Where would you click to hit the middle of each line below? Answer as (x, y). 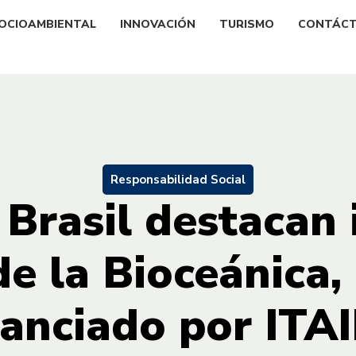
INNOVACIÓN (158, 24)
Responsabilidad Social (178, 179)
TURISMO (247, 24)
